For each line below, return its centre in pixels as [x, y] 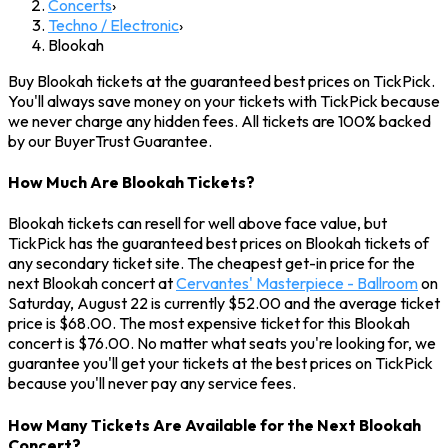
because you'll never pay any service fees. [152, 383]
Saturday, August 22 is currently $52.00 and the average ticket [224, 303]
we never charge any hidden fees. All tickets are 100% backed [219, 120]
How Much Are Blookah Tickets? [131, 182]
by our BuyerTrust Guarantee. [110, 140]
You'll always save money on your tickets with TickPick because [224, 100]
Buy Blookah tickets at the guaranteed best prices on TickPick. [221, 80]
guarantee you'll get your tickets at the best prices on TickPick [220, 363]
